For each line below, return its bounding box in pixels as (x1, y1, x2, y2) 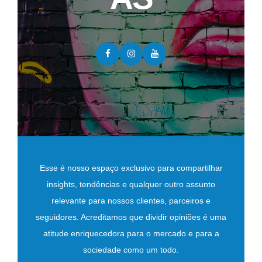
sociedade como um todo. (83, 244, 179, 254)
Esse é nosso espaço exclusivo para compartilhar (39, 163, 223, 173)
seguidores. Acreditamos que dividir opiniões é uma (36, 212, 226, 222)
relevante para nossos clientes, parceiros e (51, 195, 211, 205)
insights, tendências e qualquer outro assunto (47, 179, 215, 189)
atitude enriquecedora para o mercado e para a (43, 228, 219, 238)
